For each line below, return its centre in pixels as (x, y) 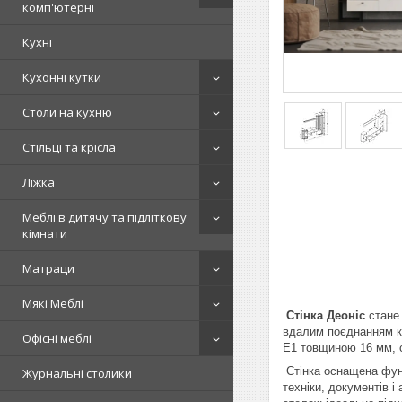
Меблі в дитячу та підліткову (105, 218)
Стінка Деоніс (324, 315)
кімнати (45, 234)
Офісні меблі (57, 339)
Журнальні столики (77, 374)
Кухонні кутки (62, 78)
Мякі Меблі (53, 304)
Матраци (48, 269)
